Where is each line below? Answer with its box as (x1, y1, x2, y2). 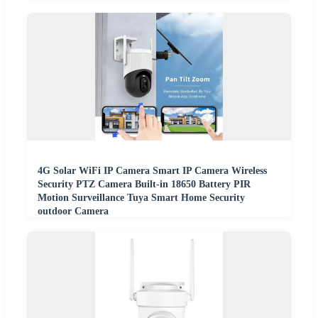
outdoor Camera (38, 206, 109, 217)
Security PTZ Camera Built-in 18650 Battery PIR (38, 179, 251, 190)
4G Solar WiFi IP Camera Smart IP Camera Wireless (38, 165, 267, 177)
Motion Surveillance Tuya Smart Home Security (38, 192, 245, 204)
